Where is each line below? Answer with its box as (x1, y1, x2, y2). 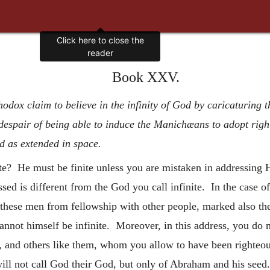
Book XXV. (112, 69, 180, 85)
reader (87, 48, 113, 58)
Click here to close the (56, 35, 144, 46)
